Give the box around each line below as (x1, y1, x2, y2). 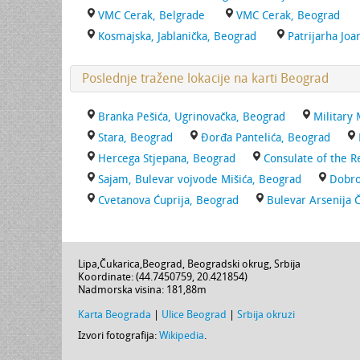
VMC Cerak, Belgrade (98, 9, 205, 22)
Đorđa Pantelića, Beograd (201, 131, 330, 145)
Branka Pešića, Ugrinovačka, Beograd (98, 110, 285, 124)
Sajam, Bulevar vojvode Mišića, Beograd (98, 173, 301, 186)
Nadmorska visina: (78, 284, 166, 296)
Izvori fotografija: (78, 329, 159, 342)
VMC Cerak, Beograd (236, 9, 340, 22)
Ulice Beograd (162, 309, 227, 321)
